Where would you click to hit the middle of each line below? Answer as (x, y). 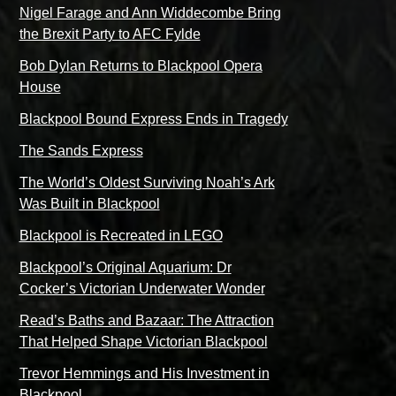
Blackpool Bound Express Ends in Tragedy (153, 119)
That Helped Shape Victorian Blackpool (143, 342)
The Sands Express (81, 151)
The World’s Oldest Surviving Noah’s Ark (147, 183)
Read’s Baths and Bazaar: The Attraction (146, 321)
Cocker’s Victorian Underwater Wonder (142, 289)
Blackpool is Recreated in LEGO (121, 236)
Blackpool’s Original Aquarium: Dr (125, 268)
